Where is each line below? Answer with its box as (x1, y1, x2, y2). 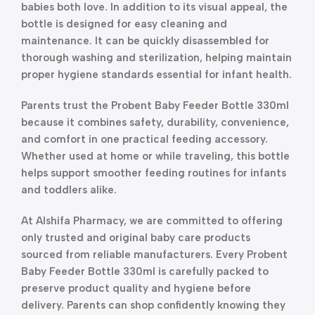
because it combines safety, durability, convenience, (21, 116, 289, 129)
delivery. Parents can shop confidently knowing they (21, 299, 285, 311)
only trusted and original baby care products (21, 231, 250, 244)
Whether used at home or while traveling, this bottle (21, 150, 290, 162)
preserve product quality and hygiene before (21, 282, 251, 295)
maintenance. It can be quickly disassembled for (21, 34, 269, 47)
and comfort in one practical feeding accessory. (21, 133, 268, 146)
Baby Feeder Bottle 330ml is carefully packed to (21, 265, 269, 278)
